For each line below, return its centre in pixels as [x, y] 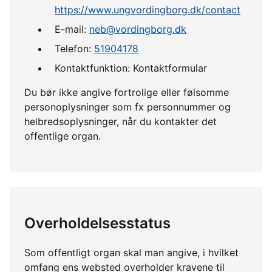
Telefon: [74, 48]
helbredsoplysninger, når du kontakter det [121, 121]
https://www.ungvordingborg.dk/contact [148, 9]
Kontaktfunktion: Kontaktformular [131, 68]
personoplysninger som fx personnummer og [127, 107]
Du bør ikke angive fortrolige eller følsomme [127, 92]
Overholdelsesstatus [97, 223]
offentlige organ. [63, 136]
